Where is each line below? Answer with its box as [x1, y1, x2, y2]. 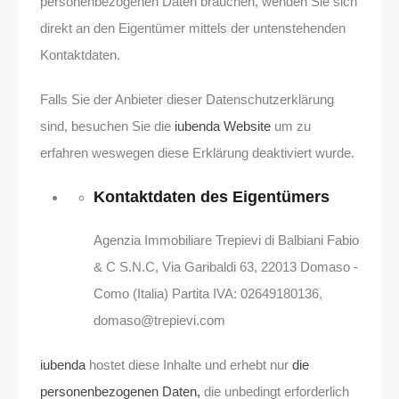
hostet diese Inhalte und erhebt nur [85, 357, 292, 373]
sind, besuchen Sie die [40, 118, 175, 134]
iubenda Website [175, 118, 271, 134]
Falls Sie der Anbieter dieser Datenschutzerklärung [40, 92, 334, 108]
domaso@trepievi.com [94, 313, 225, 329]
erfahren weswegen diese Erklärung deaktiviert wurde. [40, 145, 354, 161]
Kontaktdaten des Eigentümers [94, 188, 330, 207]
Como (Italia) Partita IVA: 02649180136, [94, 286, 322, 302]
